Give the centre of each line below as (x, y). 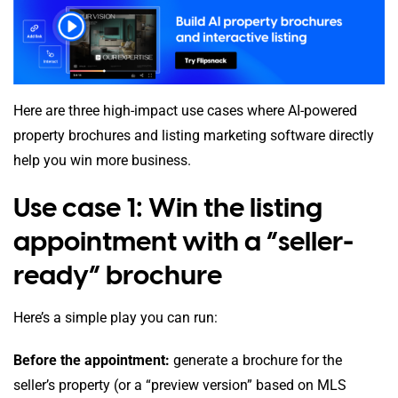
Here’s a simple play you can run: (115, 318)
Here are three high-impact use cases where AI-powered (185, 110)
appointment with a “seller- (183, 241)
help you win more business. (102, 160)
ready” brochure (118, 275)
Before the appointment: (92, 361)
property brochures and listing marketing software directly (194, 135)
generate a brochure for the (256, 361)
